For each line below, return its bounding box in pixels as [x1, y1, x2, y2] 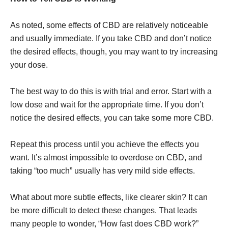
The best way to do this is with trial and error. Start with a [10, 87, 212, 96]
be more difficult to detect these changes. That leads [10, 206, 197, 215]
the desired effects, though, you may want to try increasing [10, 47, 218, 56]
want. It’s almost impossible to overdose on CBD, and [10, 153, 202, 162]
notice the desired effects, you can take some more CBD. [10, 113, 214, 122]
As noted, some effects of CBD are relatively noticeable [10, 21, 208, 30]
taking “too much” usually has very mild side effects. [10, 166, 195, 175]
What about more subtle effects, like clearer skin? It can [10, 193, 208, 202]
